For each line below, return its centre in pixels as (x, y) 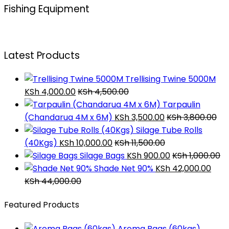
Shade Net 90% (124, 169)
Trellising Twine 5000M (170, 79)
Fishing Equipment (47, 9)
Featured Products (42, 205)
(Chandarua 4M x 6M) (68, 118)
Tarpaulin (181, 105)
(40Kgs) (41, 143)
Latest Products (42, 56)
